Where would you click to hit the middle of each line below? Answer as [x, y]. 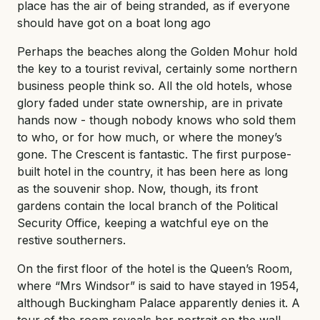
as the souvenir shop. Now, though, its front [137, 188]
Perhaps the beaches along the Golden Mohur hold [157, 51]
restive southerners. [71, 240]
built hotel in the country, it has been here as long [152, 171]
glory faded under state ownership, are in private [150, 102]
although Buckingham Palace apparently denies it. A [159, 302]
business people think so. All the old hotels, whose [155, 85]
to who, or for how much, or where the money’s [150, 137]
